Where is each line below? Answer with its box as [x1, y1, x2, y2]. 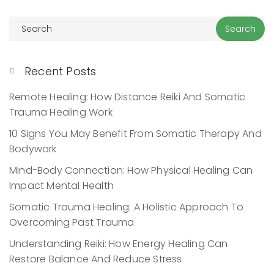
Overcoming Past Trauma [9, 215, 135, 230]
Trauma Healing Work [9, 105, 113, 120]
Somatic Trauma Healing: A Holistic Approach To [9, 200, 244, 215]
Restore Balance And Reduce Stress [9, 252, 182, 267]
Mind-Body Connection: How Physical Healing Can [9, 163, 253, 178]
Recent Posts [24, 64, 97, 80]
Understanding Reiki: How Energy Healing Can [9, 237, 228, 251]
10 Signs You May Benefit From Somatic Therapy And [9, 127, 262, 141]
